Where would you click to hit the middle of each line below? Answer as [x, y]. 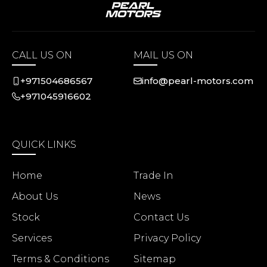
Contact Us [161, 217]
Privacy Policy [167, 238]
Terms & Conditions [60, 259]
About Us [35, 196]
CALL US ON [42, 55]
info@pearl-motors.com [198, 81]
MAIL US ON [163, 55]
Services [32, 238]
